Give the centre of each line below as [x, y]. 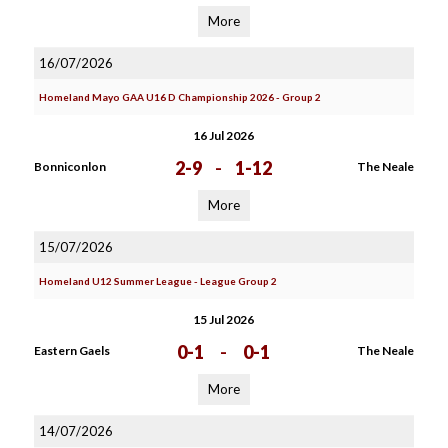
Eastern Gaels [71, 350]
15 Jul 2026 [224, 319]
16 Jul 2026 [224, 135]
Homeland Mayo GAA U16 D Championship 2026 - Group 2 [179, 97]
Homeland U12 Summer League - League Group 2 [157, 281]
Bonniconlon [69, 166]
